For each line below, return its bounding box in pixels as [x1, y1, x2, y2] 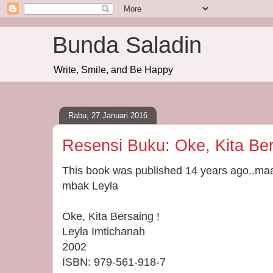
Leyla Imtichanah [62, 225, 145, 238]
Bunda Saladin [52, 32, 202, 58]
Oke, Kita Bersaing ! [62, 210, 160, 222]
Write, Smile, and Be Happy [54, 65, 173, 75]
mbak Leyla [62, 180, 118, 192]
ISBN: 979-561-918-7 [62, 256, 166, 268]
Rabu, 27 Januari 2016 [68, 110, 147, 120]
